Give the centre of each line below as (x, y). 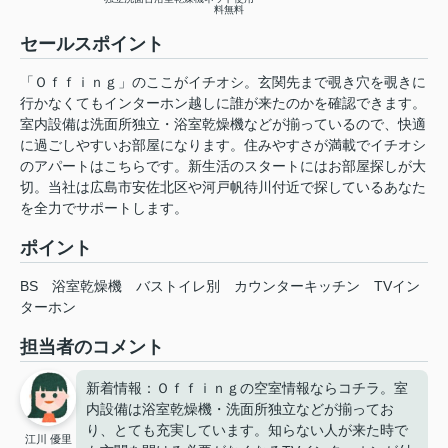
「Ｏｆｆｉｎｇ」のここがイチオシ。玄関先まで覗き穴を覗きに (223, 82)
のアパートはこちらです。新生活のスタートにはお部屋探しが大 (223, 166)
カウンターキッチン (297, 286)
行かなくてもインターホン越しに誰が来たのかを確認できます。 (223, 103)
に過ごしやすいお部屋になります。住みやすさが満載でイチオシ (223, 145)
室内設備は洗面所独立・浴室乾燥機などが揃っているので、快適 (223, 124)
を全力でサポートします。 (104, 208)
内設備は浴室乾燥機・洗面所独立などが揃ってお (240, 409)
